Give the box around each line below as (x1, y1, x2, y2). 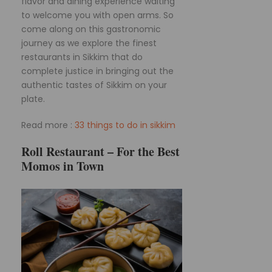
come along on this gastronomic (21, 23, 161, 36)
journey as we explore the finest (21, 37, 157, 50)
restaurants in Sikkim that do (21, 51, 143, 64)
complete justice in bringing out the (21, 65, 174, 78)
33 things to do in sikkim (75, 119, 175, 132)
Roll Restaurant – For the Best (21, 143, 180, 161)
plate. (21, 93, 45, 106)
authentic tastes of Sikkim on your (21, 79, 167, 92)
